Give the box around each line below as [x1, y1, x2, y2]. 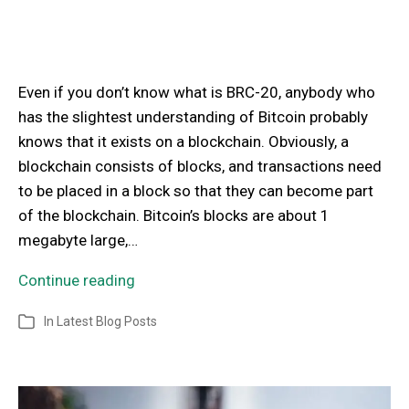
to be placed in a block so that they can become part [18, 182, 373, 201]
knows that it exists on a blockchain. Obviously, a [18, 132, 349, 152]
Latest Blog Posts [57, 314, 157, 330]
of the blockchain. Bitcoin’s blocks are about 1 [18, 206, 330, 225]
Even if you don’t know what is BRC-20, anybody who [18, 83, 375, 102]
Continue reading [18, 271, 135, 290]
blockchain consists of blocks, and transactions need [18, 157, 382, 176]
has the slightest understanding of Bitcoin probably [18, 108, 368, 127]
